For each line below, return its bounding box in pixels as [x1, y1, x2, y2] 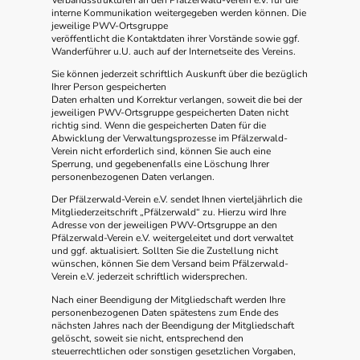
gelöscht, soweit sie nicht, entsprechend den [51, 331, 243, 345]
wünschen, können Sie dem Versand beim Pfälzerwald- [51, 257, 288, 271]
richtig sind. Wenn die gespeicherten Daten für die [51, 119, 266, 133]
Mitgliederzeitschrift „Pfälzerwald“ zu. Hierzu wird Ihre [51, 206, 286, 219]
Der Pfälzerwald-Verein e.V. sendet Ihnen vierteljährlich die [51, 193, 302, 207]
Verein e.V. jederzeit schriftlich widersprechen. [51, 270, 247, 284]
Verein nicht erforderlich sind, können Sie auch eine [51, 145, 271, 158]
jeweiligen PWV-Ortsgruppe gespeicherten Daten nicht [51, 106, 288, 120]
